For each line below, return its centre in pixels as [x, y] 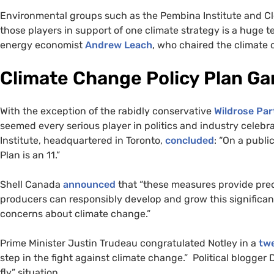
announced [89, 184]
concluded [190, 140]
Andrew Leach [119, 45]
